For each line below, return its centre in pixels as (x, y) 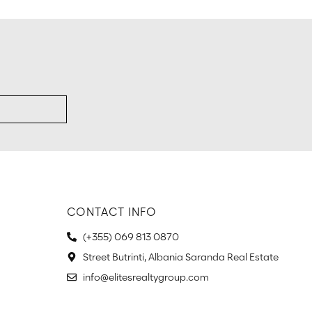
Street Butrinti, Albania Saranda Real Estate (180, 257)
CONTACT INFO (112, 212)
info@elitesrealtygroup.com (146, 277)
